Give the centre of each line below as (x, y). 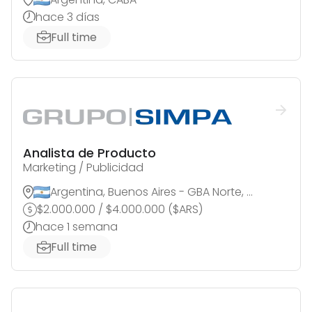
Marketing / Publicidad (83, 168)
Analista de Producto (89, 153)
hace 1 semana (77, 227)
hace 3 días (68, 17)
